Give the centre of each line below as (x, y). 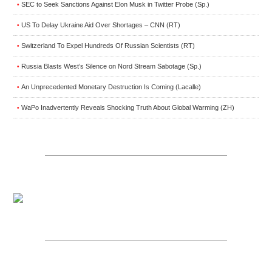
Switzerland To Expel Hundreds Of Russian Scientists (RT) (108, 45)
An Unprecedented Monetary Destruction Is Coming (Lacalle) (111, 87)
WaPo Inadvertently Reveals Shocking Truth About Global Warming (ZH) (128, 107)
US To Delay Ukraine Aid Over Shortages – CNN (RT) (101, 25)
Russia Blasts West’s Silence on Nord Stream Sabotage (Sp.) (111, 66)
